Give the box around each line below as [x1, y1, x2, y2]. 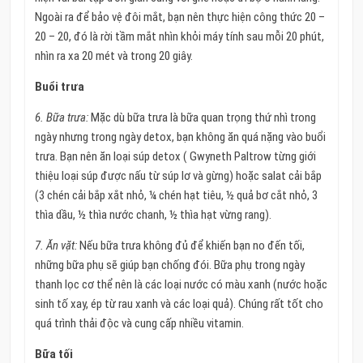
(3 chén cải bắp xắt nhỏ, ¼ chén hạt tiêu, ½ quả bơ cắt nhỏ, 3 [34, 187, 318, 203]
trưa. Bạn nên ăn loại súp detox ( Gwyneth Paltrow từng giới [34, 148, 316, 164]
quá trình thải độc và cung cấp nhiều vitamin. [34, 315, 244, 331]
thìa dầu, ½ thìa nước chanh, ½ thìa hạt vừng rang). [34, 207, 271, 222]
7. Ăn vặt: [34, 237, 79, 253]
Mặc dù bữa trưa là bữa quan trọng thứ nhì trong [90, 109, 316, 125]
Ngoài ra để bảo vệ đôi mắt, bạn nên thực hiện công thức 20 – [34, 9, 325, 24]
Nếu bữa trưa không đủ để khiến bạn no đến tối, [79, 237, 305, 253]
